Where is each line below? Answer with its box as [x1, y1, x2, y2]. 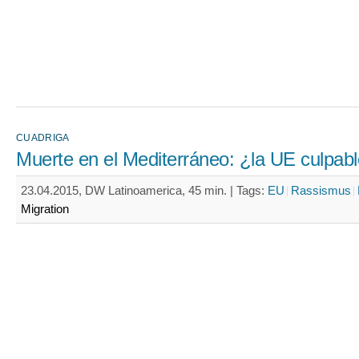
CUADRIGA [16, 132, 70, 143]
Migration [21, 202, 69, 216]
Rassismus [291, 184, 351, 197]
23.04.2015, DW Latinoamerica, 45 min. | [21, 184, 236, 197]
